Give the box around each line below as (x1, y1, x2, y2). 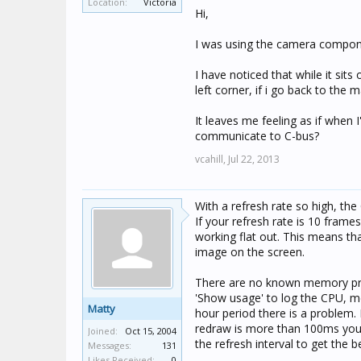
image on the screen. (195, 244, 305, 259)
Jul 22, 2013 (228, 152, 280, 166)
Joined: (88, 325, 118, 337)
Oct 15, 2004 (125, 325, 176, 337)
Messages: (88, 339, 131, 351)
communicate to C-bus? (195, 128, 319, 143)
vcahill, (195, 152, 226, 166)
